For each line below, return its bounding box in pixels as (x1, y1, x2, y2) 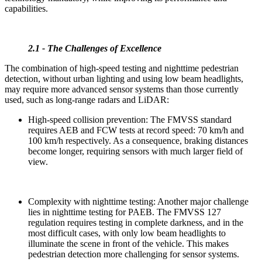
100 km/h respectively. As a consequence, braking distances (28, 135, 248, 146)
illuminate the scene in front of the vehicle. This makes (28, 238, 229, 249)
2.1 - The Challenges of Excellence (28, 43, 161, 53)
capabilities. (5, 3, 48, 13)
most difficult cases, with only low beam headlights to (28, 227, 226, 238)
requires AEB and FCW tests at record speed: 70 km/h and (28, 125, 244, 135)
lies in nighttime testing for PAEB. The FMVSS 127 (28, 206, 221, 217)
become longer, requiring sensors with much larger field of (28, 146, 243, 156)
